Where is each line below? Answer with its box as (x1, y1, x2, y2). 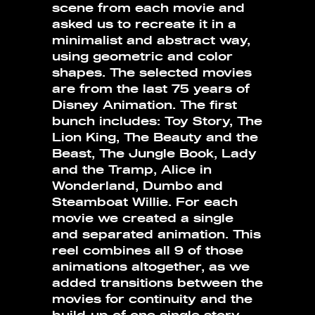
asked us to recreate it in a (52, 18, 236, 31)
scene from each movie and (52, 2, 245, 15)
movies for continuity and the (52, 293, 252, 306)
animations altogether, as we (52, 261, 250, 274)
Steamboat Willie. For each (52, 196, 238, 209)
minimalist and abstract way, (52, 34, 250, 47)
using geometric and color (52, 51, 233, 63)
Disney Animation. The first (52, 99, 237, 112)
